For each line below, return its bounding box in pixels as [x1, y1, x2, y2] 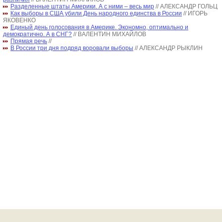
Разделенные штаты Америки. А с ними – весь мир [10, 3, 154, 10]
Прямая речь [10, 38, 47, 45]
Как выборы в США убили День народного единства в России [10, 10, 182, 17]
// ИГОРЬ [183, 10, 208, 17]
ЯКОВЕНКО [3, 17, 36, 24]
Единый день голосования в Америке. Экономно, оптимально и [10, 24, 188, 31]
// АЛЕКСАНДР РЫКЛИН [135, 45, 203, 52]
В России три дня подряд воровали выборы [10, 45, 133, 52]
